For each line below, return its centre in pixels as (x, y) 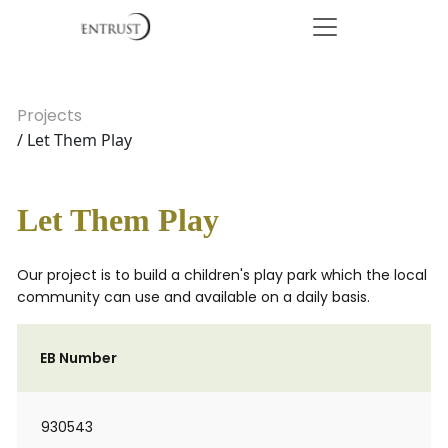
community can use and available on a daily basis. (193, 297)
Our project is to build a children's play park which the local (222, 275)
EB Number (78, 358)
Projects (49, 115)
